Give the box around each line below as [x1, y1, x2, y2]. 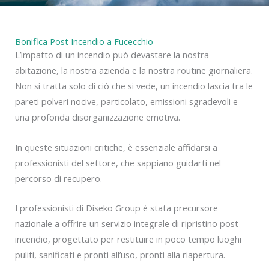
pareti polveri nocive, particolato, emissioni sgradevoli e [15, 95, 238, 108]
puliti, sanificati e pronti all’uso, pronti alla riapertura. [15, 249, 225, 261]
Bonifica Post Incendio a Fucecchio [15, 35, 153, 48]
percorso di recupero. [15, 172, 102, 184]
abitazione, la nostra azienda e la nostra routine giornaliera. [15, 64, 253, 77]
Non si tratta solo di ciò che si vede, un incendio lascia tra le [15, 80, 253, 92]
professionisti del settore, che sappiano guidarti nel [15, 156, 221, 169]
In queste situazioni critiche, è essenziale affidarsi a [15, 141, 217, 153]
